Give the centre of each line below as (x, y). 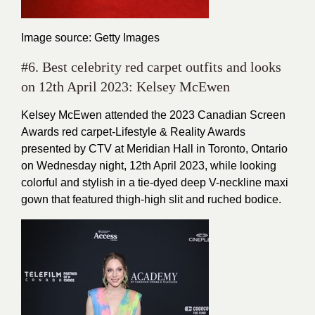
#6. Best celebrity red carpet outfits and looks (151, 67)
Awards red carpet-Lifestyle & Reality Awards (133, 132)
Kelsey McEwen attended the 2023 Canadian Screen (153, 115)
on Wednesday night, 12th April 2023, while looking (149, 166)
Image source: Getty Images (90, 38)
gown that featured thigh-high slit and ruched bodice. (151, 199)
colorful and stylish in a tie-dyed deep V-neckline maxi (155, 182)
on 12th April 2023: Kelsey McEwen (126, 86)
